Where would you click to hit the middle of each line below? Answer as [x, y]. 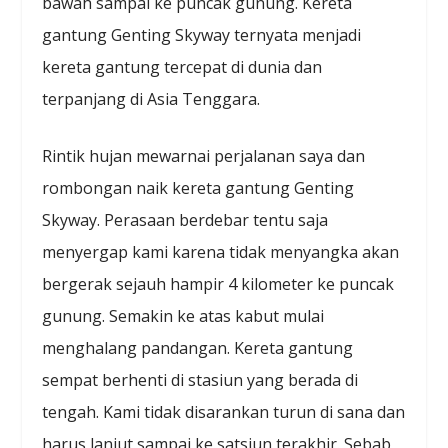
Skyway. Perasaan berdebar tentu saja [185, 220]
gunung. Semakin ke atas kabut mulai [183, 316]
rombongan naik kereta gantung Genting [198, 188]
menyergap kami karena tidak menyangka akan [221, 252]
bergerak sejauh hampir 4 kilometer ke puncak [218, 284]
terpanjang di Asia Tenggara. [151, 98]
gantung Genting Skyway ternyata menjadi [202, 34]
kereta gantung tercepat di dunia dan [182, 66]
